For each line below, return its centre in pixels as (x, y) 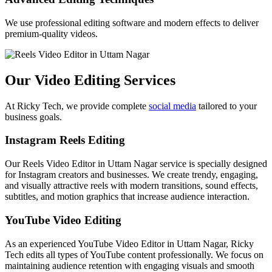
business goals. (33, 117)
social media (172, 106)
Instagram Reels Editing (65, 140)
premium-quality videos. (51, 33)
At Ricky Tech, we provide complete (77, 106)
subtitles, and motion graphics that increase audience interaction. (127, 197)
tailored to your (226, 106)
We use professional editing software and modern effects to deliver (132, 22)
